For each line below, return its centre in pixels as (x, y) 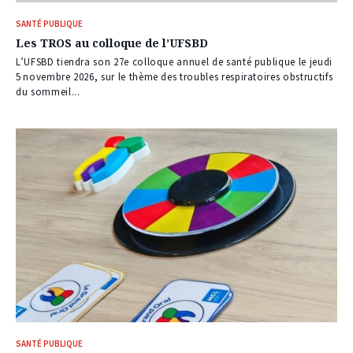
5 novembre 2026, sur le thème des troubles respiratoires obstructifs (175, 77)
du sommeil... (48, 92)
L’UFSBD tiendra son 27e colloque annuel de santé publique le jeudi (174, 62)
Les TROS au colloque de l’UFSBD (112, 43)
